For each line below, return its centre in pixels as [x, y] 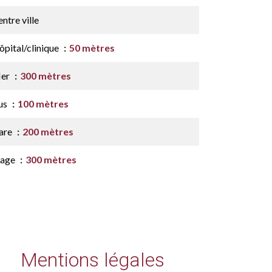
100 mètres [43, 104]
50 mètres [92, 48]
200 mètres [48, 131]
